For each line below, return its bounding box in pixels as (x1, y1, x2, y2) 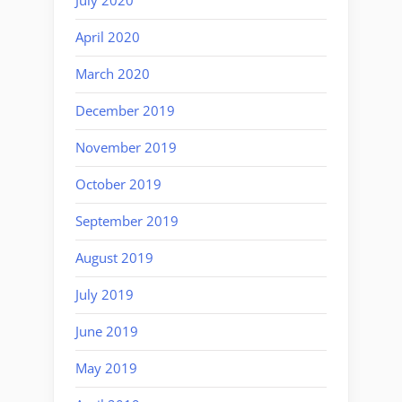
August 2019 (75, 249, 153, 267)
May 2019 (75, 359, 137, 378)
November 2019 (75, 138, 177, 157)
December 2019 (75, 101, 175, 120)
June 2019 (75, 322, 138, 341)
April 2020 (75, 28, 140, 47)
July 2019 (75, 285, 134, 304)
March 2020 (75, 65, 150, 83)
